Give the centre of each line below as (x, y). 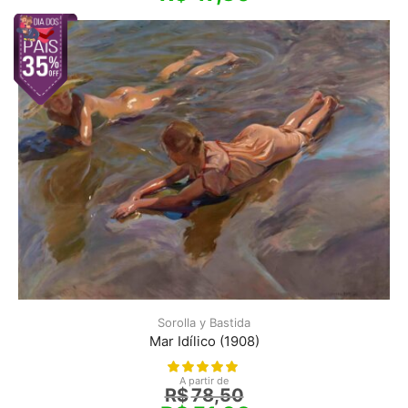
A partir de (204, 381)
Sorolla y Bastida (204, 323)
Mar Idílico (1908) (204, 342)
